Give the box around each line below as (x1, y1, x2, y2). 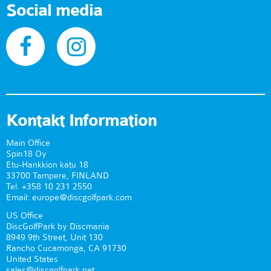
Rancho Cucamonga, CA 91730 (6, 243, 126, 254)
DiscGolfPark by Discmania (6, 221, 109, 232)
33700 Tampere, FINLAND (6, 170, 109, 181)
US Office (6, 210, 43, 221)
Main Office (6, 137, 50, 149)
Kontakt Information (6, 110, 157, 131)
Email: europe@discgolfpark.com (6, 192, 132, 203)
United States (6, 253, 58, 265)
